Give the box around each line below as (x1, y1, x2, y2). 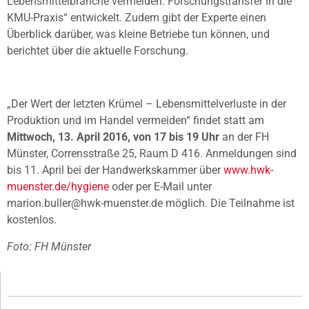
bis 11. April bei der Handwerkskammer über (7, 163, 223, 177)
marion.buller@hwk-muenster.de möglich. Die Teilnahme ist (7, 197, 295, 210)
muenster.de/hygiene (7, 180, 109, 194)
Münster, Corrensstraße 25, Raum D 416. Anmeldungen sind (7, 147, 297, 161)
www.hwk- (223, 163, 273, 177)
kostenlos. (7, 213, 57, 227)
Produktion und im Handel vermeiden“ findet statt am (7, 114, 264, 128)
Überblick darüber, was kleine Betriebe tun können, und (7, 28, 270, 41)
